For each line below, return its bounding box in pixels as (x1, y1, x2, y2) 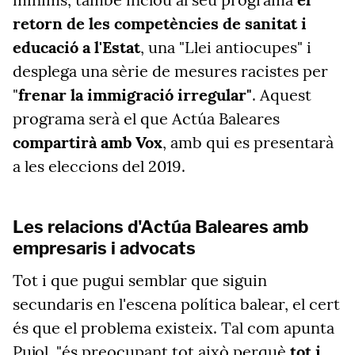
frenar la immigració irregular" (18, 85, 252, 105)
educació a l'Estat (13, 37, 140, 57)
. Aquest (252, 85, 311, 105)
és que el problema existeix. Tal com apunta (13, 318, 334, 338)
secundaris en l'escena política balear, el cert (13, 294, 340, 314)
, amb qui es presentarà (162, 132, 334, 152)
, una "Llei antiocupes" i (140, 37, 311, 57)
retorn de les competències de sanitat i (13, 13, 307, 33)
